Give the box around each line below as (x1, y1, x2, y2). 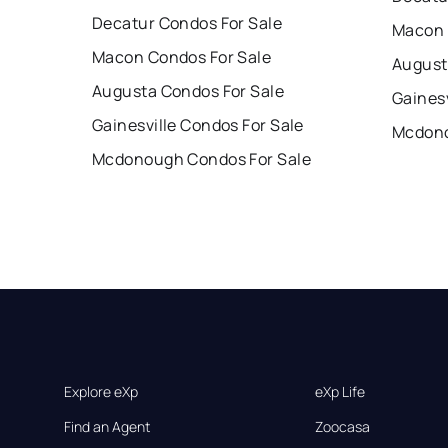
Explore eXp (64, 382, 138, 402)
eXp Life (315, 382, 366, 402)
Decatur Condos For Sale (92, 12, 283, 35)
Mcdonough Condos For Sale (92, 148, 311, 171)
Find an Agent (64, 417, 150, 437)
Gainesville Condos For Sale (92, 114, 304, 137)
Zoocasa (315, 417, 371, 437)
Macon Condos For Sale (92, 46, 272, 69)
